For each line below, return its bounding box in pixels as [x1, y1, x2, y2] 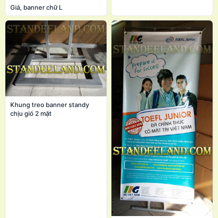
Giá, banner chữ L [10, 3, 62, 11]
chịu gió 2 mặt [10, 109, 52, 117]
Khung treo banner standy [10, 100, 89, 109]
